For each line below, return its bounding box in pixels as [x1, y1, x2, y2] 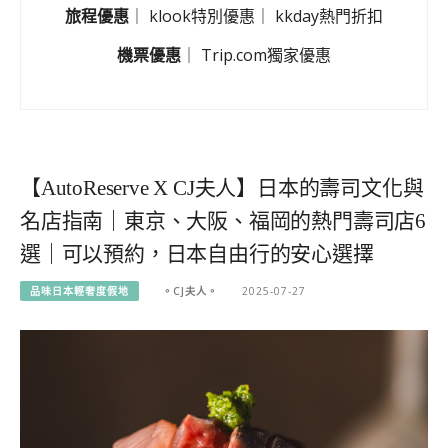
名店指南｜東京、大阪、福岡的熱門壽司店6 [20, 209, 426, 233]
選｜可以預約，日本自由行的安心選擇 [20, 242, 374, 266]
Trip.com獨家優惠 [201, 43, 331, 66]
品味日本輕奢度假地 [30, 284, 129, 299]
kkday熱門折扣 [275, 5, 383, 27]
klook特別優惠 [149, 5, 255, 27]
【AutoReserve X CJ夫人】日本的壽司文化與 [20, 176, 424, 200]
